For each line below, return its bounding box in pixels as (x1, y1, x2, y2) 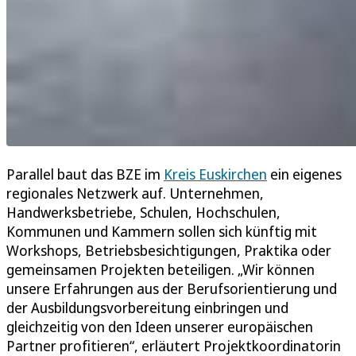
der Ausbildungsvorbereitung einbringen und (6, 297, 288, 317)
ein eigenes (267, 164, 342, 184)
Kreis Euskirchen (164, 164, 267, 184)
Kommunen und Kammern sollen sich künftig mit (6, 221, 317, 241)
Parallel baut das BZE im (6, 164, 164, 184)
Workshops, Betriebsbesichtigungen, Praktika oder (6, 240, 331, 260)
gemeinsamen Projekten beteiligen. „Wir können (6, 259, 315, 279)
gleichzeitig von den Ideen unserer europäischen (6, 316, 313, 336)
